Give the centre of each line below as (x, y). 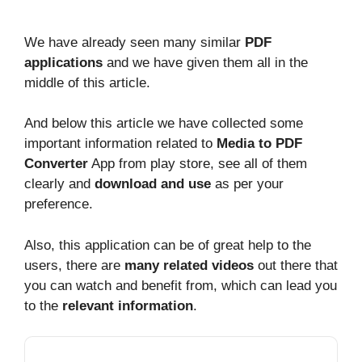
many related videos (189, 265)
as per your (247, 184)
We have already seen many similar (135, 42)
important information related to (120, 144)
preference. (59, 204)
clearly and (59, 184)
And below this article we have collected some (164, 124)
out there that (296, 265)
